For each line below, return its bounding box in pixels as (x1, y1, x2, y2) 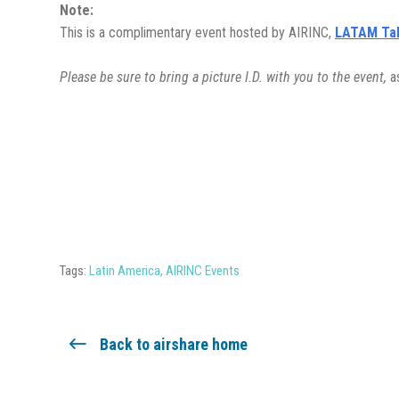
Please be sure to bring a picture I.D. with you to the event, (60, 69, 390, 86)
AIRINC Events (166, 263, 240, 280)
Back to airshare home (100, 334, 248, 354)
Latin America (89, 263, 160, 280)
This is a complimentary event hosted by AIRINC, (60, 24, 335, 42)
